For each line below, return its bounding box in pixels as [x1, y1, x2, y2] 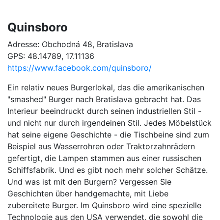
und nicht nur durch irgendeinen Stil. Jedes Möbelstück [7, 118, 212, 128]
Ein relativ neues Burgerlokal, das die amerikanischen [7, 82, 204, 93]
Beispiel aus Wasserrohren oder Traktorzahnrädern [7, 141, 195, 152]
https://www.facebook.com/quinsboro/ [7, 63, 152, 73]
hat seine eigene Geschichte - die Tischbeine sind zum [7, 130, 209, 140]
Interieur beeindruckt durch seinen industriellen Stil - [7, 106, 201, 116]
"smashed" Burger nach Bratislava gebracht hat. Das [7, 94, 201, 105]
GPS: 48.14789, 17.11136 [7, 51, 94, 61]
